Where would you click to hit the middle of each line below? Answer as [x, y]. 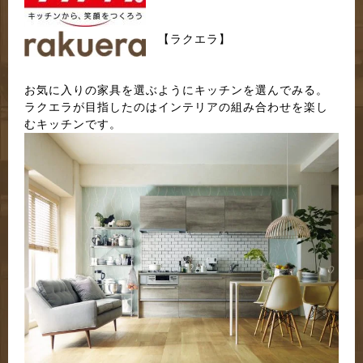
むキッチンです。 [73, 124]
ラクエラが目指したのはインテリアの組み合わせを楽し [176, 107]
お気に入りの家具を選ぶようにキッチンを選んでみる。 [176, 90]
